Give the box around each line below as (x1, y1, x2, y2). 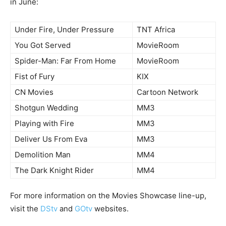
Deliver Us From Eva (15, 134, 87, 144)
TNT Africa (137, 24, 175, 34)
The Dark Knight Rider (15, 165, 94, 175)
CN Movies (15, 87, 53, 97)
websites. (92, 203, 129, 213)
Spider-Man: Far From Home (15, 55, 116, 66)
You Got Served (15, 40, 71, 50)
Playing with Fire (15, 118, 74, 128)
